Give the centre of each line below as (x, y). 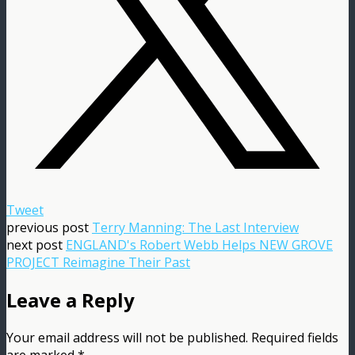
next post (36, 244)
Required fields (295, 337)
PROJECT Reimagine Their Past (98, 262)
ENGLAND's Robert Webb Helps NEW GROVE (199, 244)
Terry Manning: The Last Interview (195, 227)
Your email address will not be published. (127, 337)
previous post (49, 227)
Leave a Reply (71, 300)
